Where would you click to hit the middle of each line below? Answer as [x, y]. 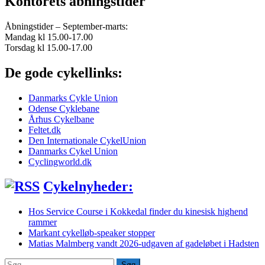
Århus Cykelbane [61, 119]
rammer [43, 222]
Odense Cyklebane [64, 108]
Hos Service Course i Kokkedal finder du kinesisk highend [138, 212]
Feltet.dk [45, 130]
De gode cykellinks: [64, 72]
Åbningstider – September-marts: [66, 26]
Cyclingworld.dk [60, 161]
